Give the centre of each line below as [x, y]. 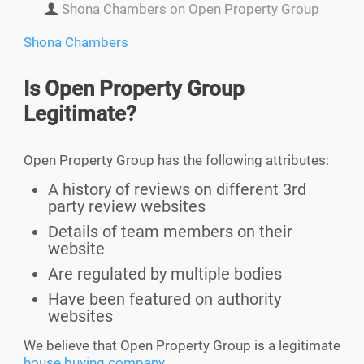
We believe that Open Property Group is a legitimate [182, 346]
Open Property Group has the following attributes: [176, 160]
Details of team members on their [170, 232]
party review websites [127, 207]
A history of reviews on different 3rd [177, 190]
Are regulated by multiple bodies [165, 274]
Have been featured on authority [165, 299]
